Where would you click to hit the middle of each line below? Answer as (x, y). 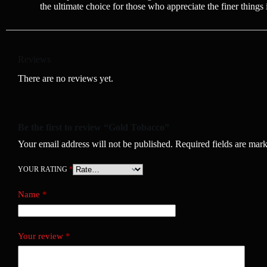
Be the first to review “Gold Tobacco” (94, 128)
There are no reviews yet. (66, 79)
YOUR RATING (44, 170)
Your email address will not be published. (95, 144)
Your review (42, 236)
